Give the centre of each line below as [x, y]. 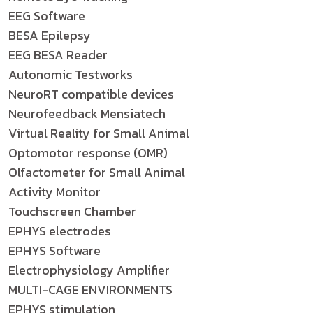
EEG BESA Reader [58, 55]
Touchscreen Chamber [72, 211]
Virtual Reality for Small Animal [99, 133]
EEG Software [47, 16]
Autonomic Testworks [71, 74]
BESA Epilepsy [50, 35]
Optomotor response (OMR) [88, 153]
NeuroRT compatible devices [91, 94]
